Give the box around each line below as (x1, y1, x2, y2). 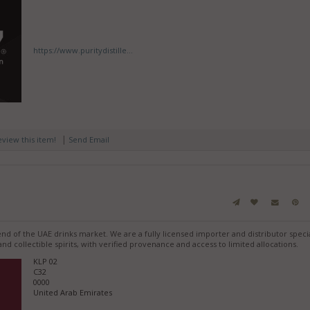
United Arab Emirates (33, 287, 113, 298)
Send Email (68, 134, 109, 145)
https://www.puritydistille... (33, 44, 134, 55)
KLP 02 (33, 256, 58, 267)
